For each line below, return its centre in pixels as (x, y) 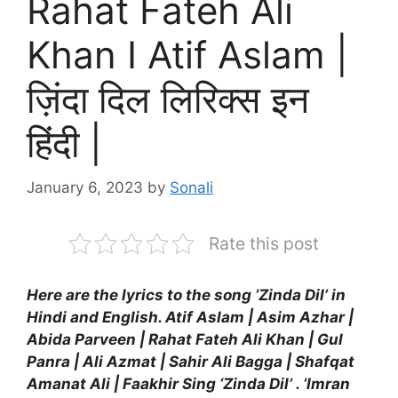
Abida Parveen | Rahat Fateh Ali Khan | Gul (185, 339)
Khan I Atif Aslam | (187, 55)
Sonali (191, 187)
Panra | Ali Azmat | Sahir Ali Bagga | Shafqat (191, 361)
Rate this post (263, 243)
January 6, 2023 (85, 187)
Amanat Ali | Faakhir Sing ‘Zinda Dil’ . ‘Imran (188, 383)
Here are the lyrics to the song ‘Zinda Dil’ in (186, 295)
